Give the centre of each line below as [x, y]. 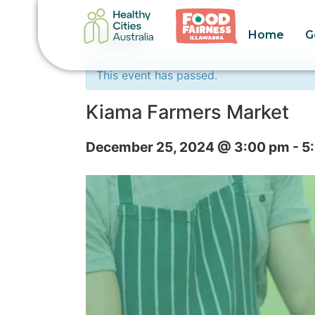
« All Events [115, 38]
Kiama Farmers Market [187, 112]
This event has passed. [157, 75]
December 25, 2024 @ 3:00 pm [188, 147]
